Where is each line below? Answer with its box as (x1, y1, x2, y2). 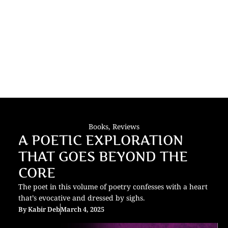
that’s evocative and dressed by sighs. (18, 193, 145, 203)
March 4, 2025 (61, 205, 104, 214)
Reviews (112, 122, 139, 131)
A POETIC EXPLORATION (18, 132, 183, 148)
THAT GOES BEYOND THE (18, 149, 188, 164)
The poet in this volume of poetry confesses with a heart (18, 182, 208, 191)
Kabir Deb (28, 205, 60, 214)
